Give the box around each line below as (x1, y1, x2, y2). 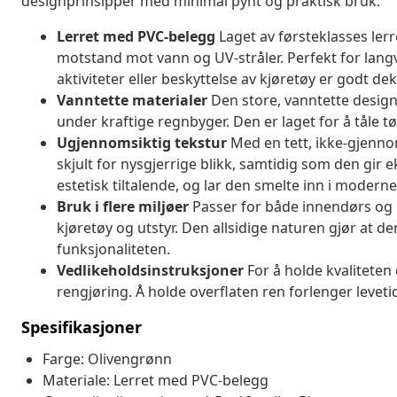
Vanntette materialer (57, 90, 207, 110)
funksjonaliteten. (57, 238, 170, 259)
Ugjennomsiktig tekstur (57, 132, 227, 152)
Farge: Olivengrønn (43, 348, 172, 369)
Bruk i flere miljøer (57, 196, 189, 216)
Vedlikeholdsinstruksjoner (57, 260, 244, 280)
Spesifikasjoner (21, 315, 142, 338)
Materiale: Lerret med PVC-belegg (43, 370, 269, 390)
